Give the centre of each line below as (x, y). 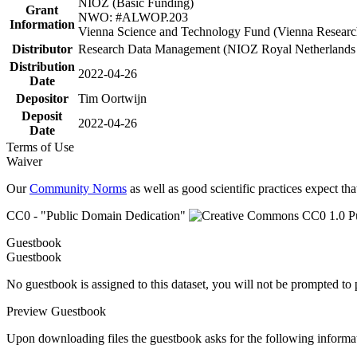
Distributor (42, 49)
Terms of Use (43, 147)
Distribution (42, 67)
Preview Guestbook (56, 311)
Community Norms (78, 188)
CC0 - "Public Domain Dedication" (98, 216)
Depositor (42, 98)
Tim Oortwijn (112, 98)
